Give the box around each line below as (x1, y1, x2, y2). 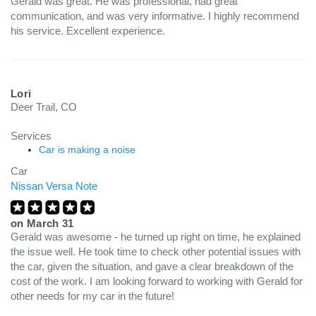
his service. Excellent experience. (11, 25, 165, 37)
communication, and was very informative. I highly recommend (11, 10, 299, 22)
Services (11, 130, 51, 142)
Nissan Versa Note (11, 180, 97, 192)
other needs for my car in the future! (11, 290, 174, 302)
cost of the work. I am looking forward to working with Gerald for (11, 275, 303, 287)
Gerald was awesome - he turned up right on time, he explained (11, 231, 300, 243)
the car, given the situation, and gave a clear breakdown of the (11, 260, 293, 272)
